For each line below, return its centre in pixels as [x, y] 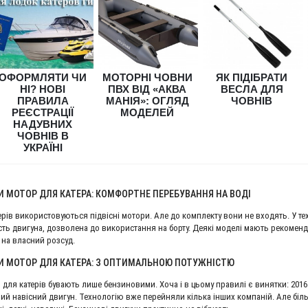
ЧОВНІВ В [43, 135]
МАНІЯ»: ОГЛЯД [147, 100]
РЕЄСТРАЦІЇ [43, 112]
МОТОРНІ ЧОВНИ [147, 77]
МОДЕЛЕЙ [147, 112]
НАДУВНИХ [43, 124]
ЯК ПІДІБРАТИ [252, 77]
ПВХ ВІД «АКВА [147, 89]
